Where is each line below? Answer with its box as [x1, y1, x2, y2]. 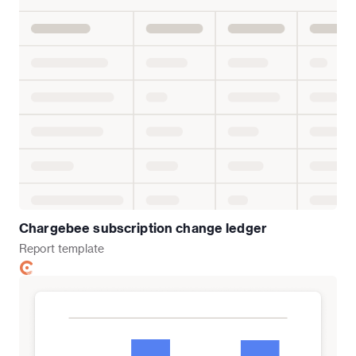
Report [19, 242, 55, 256]
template [57, 242, 105, 256]
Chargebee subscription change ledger [19, 220, 268, 236]
